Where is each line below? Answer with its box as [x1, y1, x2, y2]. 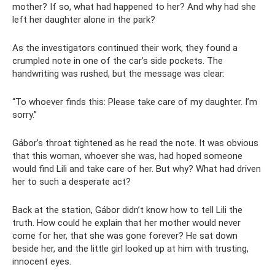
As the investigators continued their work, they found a [12, 42, 238, 53]
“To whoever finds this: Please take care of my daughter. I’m [12, 96, 257, 107]
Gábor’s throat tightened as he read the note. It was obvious [12, 137, 258, 149]
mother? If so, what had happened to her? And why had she [12, 1, 256, 12]
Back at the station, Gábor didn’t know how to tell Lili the [12, 204, 242, 215]
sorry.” [12, 109, 37, 120]
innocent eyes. [12, 256, 71, 267]
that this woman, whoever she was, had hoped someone [12, 150, 242, 161]
